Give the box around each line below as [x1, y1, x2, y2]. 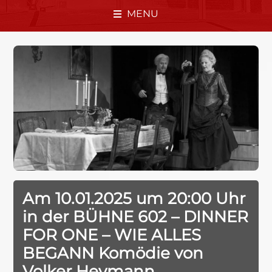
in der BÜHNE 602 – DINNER [22, 207, 249, 226]
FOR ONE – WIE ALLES [22, 225, 202, 245]
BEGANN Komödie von [22, 243, 204, 263]
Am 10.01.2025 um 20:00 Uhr [22, 189, 246, 208]
